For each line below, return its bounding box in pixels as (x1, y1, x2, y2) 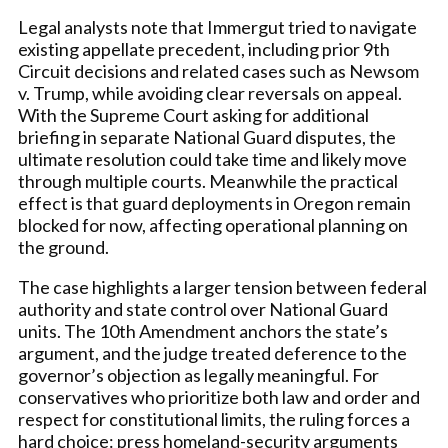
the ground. (18, 236, 109, 258)
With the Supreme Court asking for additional (18, 104, 369, 126)
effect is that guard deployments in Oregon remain (18, 192, 411, 214)
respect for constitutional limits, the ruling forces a (18, 408, 410, 430)
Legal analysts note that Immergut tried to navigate (18, 16, 417, 38)
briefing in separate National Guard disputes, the (18, 126, 396, 148)
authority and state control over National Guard (18, 298, 388, 320)
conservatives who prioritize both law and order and (18, 386, 420, 408)
